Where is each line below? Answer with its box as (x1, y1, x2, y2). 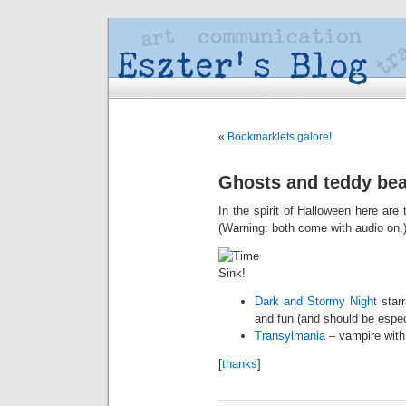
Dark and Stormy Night (255, 295, 378, 308)
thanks (222, 357, 257, 371)
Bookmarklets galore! (227, 130, 332, 143)
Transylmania (255, 329, 325, 343)
